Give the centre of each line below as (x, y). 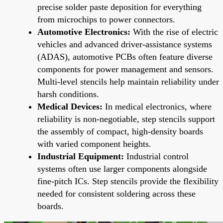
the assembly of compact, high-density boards (120, 131)
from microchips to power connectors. (106, 19)
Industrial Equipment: (81, 156)
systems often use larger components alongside (122, 168)
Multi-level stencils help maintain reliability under (128, 81)
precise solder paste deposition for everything (119, 7)
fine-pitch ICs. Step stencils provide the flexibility (128, 181)
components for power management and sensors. (125, 69)
